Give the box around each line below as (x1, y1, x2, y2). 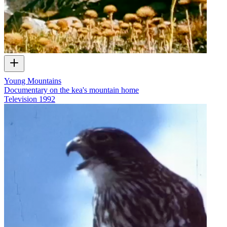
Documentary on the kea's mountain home (4, 85, 139, 94)
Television (4, 94, 37, 103)
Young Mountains (4, 76, 61, 85)
